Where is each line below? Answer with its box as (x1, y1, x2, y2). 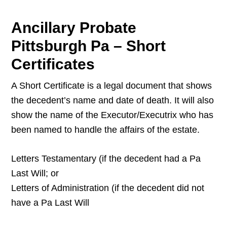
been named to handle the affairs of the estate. (11, 125, 200, 135)
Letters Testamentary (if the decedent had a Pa (11, 154, 201, 164)
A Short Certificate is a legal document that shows (11, 81, 212, 91)
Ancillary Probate (11, 19, 137, 36)
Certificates (11, 56, 95, 73)
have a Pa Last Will (11, 198, 90, 208)
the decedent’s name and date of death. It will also (11, 95, 214, 106)
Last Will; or (11, 168, 59, 179)
